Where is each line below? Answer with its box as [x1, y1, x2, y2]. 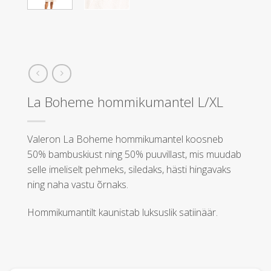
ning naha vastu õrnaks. [27, 177, 128, 191]
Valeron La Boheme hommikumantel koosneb [27, 132, 223, 146]
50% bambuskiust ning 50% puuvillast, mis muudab [27, 147, 241, 161]
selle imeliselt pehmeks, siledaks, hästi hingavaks [27, 162, 231, 176]
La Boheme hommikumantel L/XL [27, 92, 223, 111]
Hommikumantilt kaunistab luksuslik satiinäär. [27, 205, 218, 219]
